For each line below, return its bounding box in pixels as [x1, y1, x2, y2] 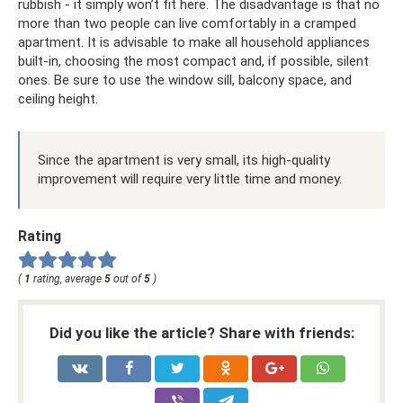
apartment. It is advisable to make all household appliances [18, 33, 370, 50]
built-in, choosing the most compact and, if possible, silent [18, 52, 369, 69]
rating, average [31, 272, 104, 285]
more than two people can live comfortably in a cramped [18, 14, 356, 31]
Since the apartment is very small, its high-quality [38, 151, 330, 168]
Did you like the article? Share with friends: [49, 323, 354, 342]
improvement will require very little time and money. [38, 170, 342, 187]
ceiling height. [18, 90, 98, 107]
